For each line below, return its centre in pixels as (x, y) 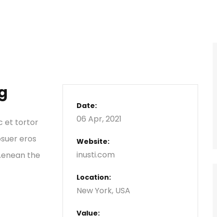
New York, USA (103, 191)
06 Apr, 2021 (99, 119)
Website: (93, 141)
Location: (94, 177)
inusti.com (96, 155)
